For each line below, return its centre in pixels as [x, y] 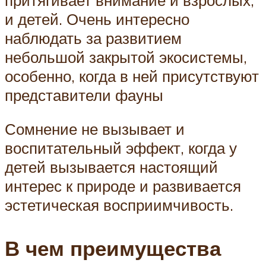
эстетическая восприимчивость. [119, 205]
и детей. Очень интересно [97, 19]
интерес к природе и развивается [123, 186]
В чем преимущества [113, 248]
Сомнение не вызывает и [95, 129]
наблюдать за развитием [93, 38]
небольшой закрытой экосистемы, [126, 57]
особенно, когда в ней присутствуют [132, 76]
